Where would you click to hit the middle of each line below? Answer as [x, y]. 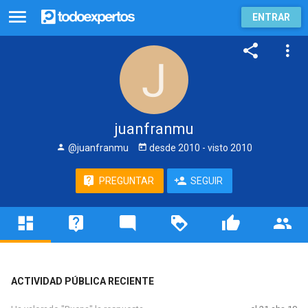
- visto [215, 148]
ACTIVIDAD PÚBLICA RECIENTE [82, 281]
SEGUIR [207, 181]
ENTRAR [271, 17]
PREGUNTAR [126, 181]
